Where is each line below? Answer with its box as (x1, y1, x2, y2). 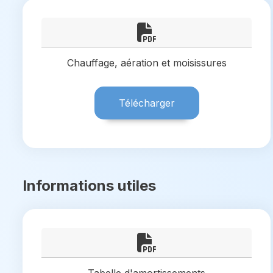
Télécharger (118, 97, 175, 109)
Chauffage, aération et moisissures (66, 57, 227, 69)
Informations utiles (23, 177, 156, 194)
